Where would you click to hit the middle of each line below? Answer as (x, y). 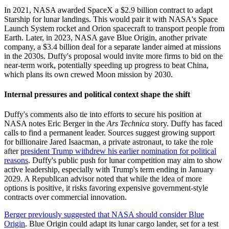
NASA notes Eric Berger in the (55, 124)
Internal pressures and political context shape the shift (97, 94)
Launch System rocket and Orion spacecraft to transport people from (114, 28)
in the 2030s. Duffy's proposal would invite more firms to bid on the (113, 56)
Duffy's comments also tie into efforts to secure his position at (103, 114)
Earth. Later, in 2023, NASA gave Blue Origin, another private (106, 37)
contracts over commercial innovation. (65, 197)
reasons (16, 161)
